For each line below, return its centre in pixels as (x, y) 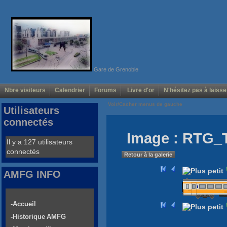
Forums (105, 90)
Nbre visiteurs (25, 90)
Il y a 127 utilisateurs (40, 142)
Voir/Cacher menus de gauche (145, 104)
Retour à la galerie (148, 155)
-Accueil (23, 204)
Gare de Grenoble (115, 69)
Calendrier (70, 90)
